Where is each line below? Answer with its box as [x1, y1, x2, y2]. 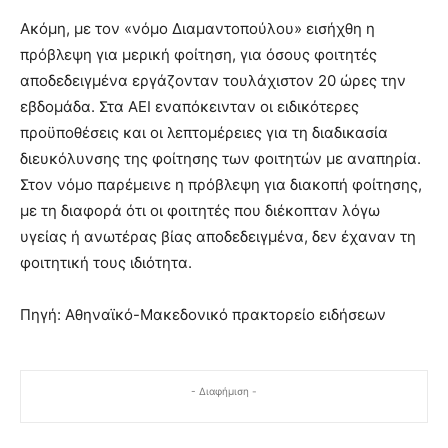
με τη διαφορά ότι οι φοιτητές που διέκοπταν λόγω [20, 200, 380, 220]
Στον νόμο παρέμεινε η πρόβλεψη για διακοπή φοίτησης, [20, 174, 422, 194]
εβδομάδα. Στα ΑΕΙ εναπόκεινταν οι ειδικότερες [20, 96, 359, 116]
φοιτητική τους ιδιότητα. [20, 252, 192, 272]
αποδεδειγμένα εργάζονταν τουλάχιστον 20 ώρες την [20, 70, 406, 90]
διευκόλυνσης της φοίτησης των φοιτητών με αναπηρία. [20, 148, 421, 168]
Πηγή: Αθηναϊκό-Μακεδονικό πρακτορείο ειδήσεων [20, 304, 386, 324]
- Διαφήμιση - [191, 384, 257, 397]
